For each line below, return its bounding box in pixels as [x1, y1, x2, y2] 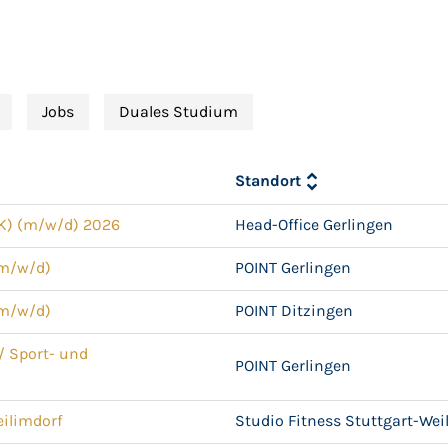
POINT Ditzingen [235, 301, 354, 320]
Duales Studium [119, 102, 239, 121]
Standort [235, 171, 302, 190]
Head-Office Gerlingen [235, 215, 394, 234]
